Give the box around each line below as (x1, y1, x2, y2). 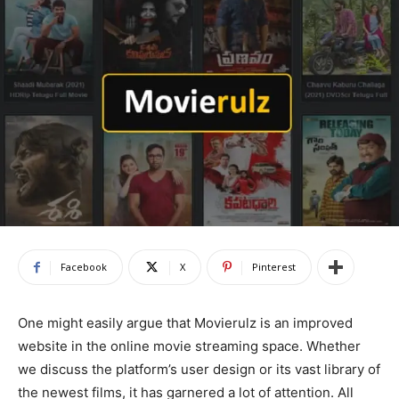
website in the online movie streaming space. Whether (18, 338, 361, 355)
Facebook (61, 260, 107, 274)
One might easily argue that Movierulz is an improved (18, 314, 353, 332)
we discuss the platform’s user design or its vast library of (18, 361, 380, 379)
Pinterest (252, 260, 296, 274)
